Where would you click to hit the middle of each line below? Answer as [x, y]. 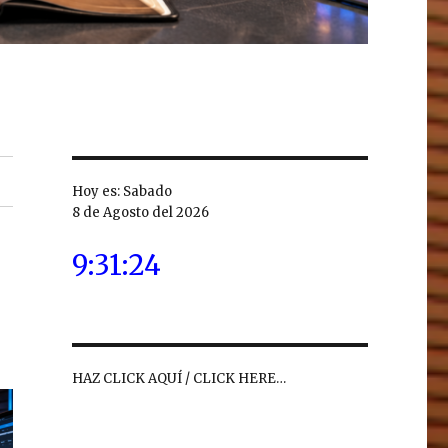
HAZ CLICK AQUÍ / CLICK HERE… [178, 379]
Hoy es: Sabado [121, 192]
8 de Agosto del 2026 [140, 213]
